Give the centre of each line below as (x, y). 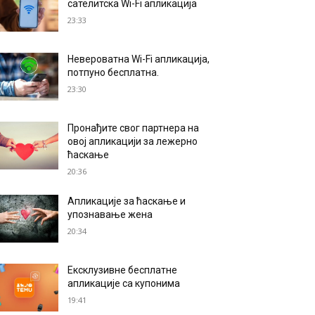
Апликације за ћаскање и (127, 201)
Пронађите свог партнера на (134, 128)
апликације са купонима (124, 284)
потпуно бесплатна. (114, 73)
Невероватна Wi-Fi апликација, (139, 59)
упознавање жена (110, 215)
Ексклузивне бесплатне (123, 270)
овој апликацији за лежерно (133, 142)
